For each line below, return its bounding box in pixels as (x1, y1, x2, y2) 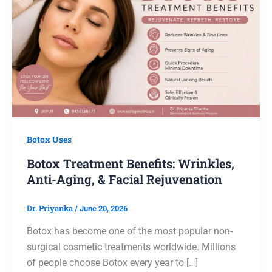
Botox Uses (27, 134, 72, 146)
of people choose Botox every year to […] (27, 257, 198, 269)
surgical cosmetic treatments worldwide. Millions (27, 241, 236, 253)
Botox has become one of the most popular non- (27, 225, 233, 237)
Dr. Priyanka (27, 202, 75, 214)
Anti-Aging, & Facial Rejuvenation (27, 171, 222, 187)
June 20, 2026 (80, 203, 127, 213)
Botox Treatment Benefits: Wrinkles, (27, 155, 234, 171)
